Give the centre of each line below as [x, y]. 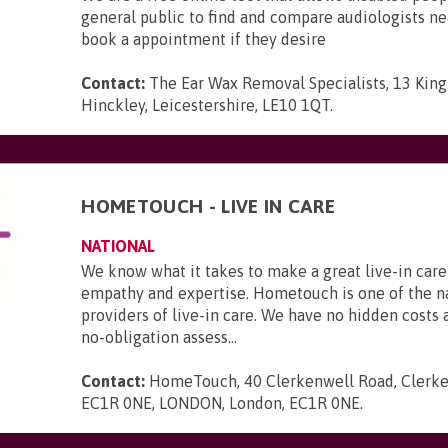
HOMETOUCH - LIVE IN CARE [208, 206]
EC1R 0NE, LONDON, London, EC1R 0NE [221, 403]
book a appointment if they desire [204, 39]
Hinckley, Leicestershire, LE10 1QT [206, 105]
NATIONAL [118, 246]
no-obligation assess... [159, 337]
